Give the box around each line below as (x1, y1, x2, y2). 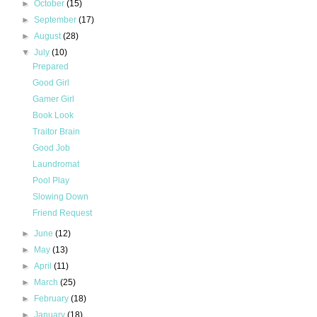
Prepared (32, 62, 69, 72)
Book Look (32, 110, 74, 121)
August (34, 31, 64, 42)
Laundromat (32, 159, 79, 170)
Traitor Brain (32, 127, 80, 137)
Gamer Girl (32, 94, 74, 105)
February (34, 294, 71, 304)
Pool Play (32, 175, 69, 186)
